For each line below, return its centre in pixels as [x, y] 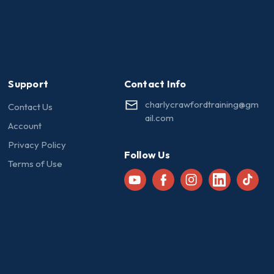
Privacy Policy [37, 144]
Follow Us [147, 154]
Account [25, 125]
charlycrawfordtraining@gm [202, 104]
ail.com [159, 117]
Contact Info [155, 83]
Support [28, 83]
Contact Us [31, 106]
